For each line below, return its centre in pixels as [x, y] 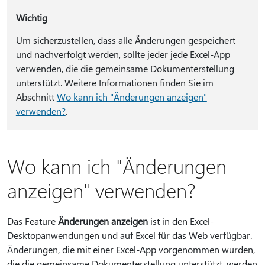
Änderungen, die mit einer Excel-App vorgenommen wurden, [131, 249]
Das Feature [33, 221]
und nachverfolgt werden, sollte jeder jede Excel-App [123, 54]
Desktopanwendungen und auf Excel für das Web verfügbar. [130, 235]
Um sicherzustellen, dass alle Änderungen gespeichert [125, 40]
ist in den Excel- [181, 221]
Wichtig [31, 17]
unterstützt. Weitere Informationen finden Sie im [114, 83]
